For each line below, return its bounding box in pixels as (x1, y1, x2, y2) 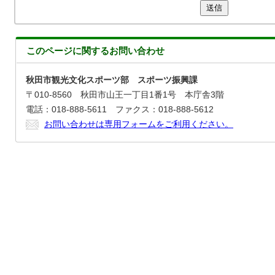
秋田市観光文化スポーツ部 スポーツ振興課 (26, 76, 198, 85)
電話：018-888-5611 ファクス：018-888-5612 (26, 105, 214, 114)
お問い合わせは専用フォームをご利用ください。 (44, 120, 233, 129)
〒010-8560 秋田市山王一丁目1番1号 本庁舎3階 (26, 90, 224, 99)
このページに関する (26, 45, 109, 56)
